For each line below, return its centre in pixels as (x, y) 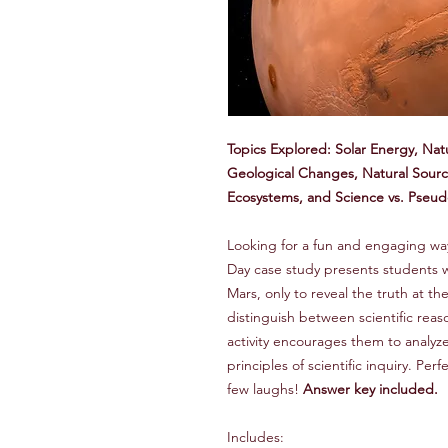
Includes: (255, 437)
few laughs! (265, 389)
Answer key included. (370, 389)
